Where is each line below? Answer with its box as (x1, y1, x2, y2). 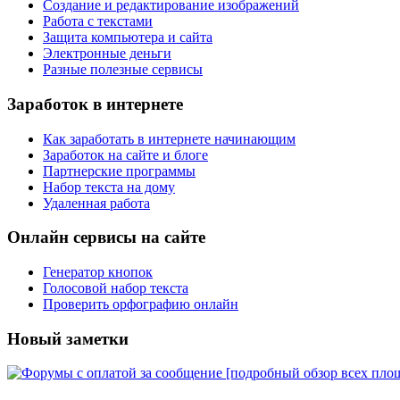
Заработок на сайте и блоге (43, 146, 208, 162)
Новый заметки (7, 329, 129, 348)
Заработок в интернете (7, 94, 183, 113)
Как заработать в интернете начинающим (43, 130, 296, 146)
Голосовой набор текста (43, 279, 188, 296)
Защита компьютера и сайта (43, 29, 212, 46)
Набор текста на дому (43, 179, 175, 195)
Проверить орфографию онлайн (43, 296, 238, 312)
